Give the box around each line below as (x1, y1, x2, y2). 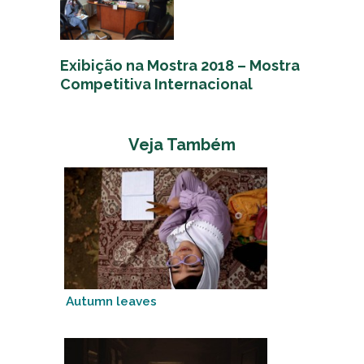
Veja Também (128, 134, 236, 154)
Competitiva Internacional (60, 75, 253, 93)
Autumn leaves (66, 293, 157, 309)
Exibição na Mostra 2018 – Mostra (60, 56, 300, 74)
